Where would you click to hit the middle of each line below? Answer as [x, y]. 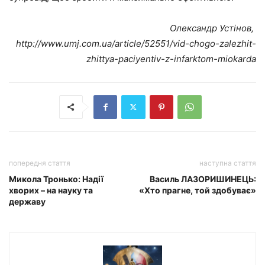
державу [27, 201]
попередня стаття [40, 163]
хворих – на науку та [51, 190]
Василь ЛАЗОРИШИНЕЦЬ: [203, 179]
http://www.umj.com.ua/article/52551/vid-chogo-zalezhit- [136, 43]
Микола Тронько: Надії [56, 179]
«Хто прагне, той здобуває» [198, 190]
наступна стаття [228, 163]
